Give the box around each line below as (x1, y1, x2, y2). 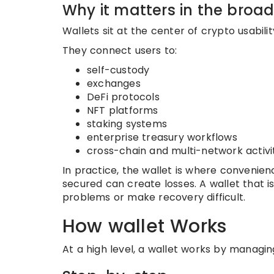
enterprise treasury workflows (87, 130, 237, 144)
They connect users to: (62, 43, 177, 57)
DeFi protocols (87, 90, 160, 104)
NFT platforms (87, 103, 158, 117)
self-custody (87, 63, 150, 77)
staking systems (87, 117, 167, 131)
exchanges (87, 76, 141, 91)
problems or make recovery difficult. (62, 190, 246, 204)
